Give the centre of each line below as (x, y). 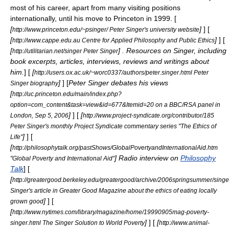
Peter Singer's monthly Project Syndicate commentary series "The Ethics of (113, 126)
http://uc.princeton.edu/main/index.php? (67, 94)
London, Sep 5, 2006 (39, 115)
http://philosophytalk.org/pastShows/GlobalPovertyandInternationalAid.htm (115, 147)
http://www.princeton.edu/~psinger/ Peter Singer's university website (106, 29)
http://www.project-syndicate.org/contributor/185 (148, 115)
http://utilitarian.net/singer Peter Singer (65, 51)
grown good (27, 201)
